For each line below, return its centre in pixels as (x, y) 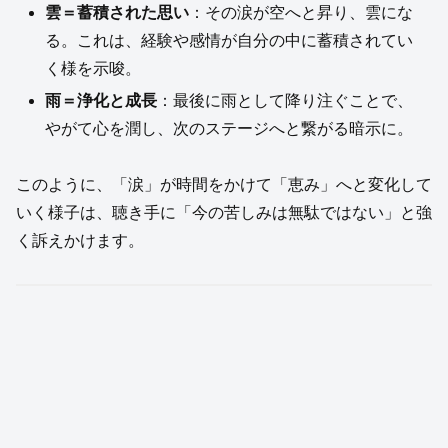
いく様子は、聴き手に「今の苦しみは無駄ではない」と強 (224, 213)
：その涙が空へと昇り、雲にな (301, 13)
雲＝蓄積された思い (117, 13)
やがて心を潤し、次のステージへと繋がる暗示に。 (229, 128)
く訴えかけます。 (80, 241)
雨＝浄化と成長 (101, 100)
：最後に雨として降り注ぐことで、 (285, 100)
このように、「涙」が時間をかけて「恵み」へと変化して (224, 185)
